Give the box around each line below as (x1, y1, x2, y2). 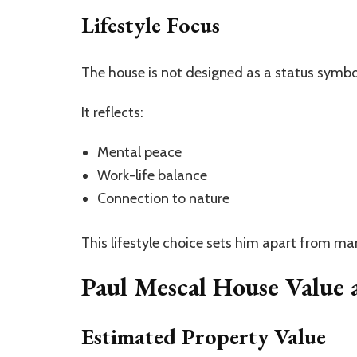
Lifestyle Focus (81, 10, 220, 39)
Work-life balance (97, 166, 207, 184)
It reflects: (81, 103, 143, 121)
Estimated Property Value (81, 322, 326, 351)
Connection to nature (97, 189, 229, 207)
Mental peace (97, 143, 182, 161)
